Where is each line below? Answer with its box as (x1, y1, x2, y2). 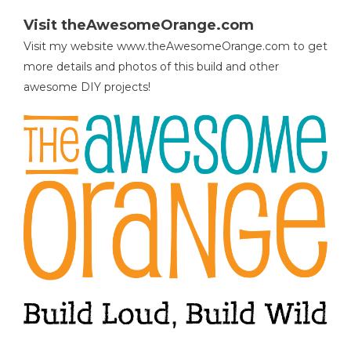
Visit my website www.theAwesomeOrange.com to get (24, 38, 327, 53)
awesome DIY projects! (24, 79, 150, 94)
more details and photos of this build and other (24, 59, 279, 74)
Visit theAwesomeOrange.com (24, 16, 254, 34)
